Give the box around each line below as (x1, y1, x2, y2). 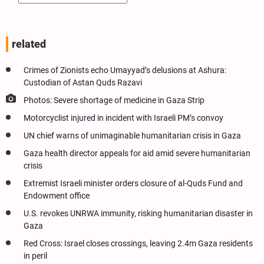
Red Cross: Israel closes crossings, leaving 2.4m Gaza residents (24, 238, 253, 249)
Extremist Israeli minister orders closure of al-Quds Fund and (24, 178, 243, 189)
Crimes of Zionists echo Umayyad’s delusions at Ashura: (24, 65, 226, 75)
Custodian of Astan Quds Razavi (24, 77, 142, 88)
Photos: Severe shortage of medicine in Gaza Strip (24, 95, 204, 105)
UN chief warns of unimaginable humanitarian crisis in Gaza (24, 130, 241, 141)
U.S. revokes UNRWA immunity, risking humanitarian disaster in (24, 208, 253, 219)
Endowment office (24, 190, 90, 201)
